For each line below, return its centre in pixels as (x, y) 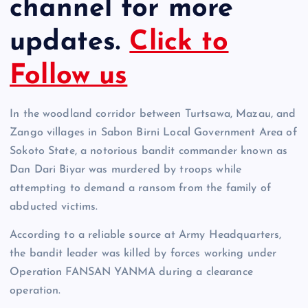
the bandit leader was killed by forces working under (143, 254)
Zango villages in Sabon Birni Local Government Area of (153, 133)
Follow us (69, 76)
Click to (179, 42)
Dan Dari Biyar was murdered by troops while (126, 170)
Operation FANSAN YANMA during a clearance (131, 273)
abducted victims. (54, 207)
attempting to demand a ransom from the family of (140, 189)
